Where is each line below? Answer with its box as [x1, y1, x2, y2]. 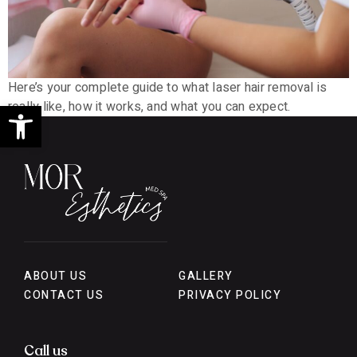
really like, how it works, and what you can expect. [8, 96, 291, 116]
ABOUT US [24, 267, 88, 284]
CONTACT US [24, 286, 104, 304]
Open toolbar [7, 93, 148, 131]
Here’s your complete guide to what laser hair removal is [8, 77, 328, 97]
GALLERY [178, 267, 233, 284]
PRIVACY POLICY [178, 286, 282, 304]
